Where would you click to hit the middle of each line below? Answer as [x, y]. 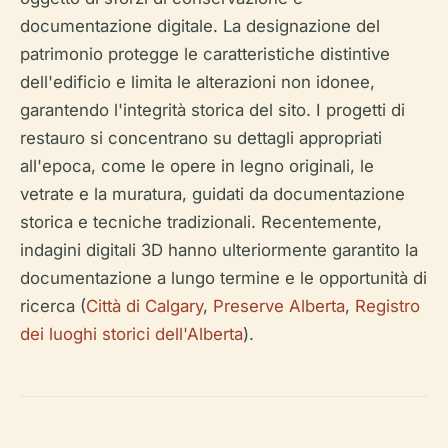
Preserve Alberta [279, 306]
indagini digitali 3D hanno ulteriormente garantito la [219, 250]
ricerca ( [53, 306]
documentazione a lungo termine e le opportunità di [223, 278]
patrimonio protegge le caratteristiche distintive [205, 54]
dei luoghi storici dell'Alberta [131, 334]
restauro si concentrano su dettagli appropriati [201, 138]
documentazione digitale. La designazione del [200, 26]
